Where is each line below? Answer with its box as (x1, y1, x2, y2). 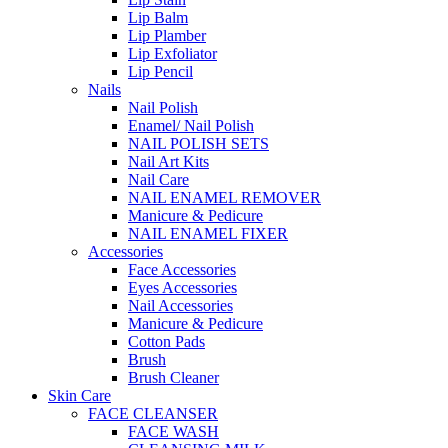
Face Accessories (128, 260, 236, 278)
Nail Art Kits (128, 152, 209, 170)
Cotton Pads (128, 332, 205, 350)
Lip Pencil (128, 62, 193, 80)
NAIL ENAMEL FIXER (128, 224, 288, 242)
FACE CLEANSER (88, 404, 218, 422)
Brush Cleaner (128, 368, 219, 386)
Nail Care (128, 170, 189, 188)
